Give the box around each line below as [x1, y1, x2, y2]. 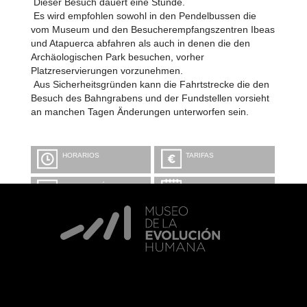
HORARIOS [62, 151, 99, 159]
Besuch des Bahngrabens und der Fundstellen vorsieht [30, 93, 269, 103]
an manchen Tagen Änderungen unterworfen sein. [30, 106, 249, 117]
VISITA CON [62, 213, 101, 221]
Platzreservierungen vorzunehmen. [30, 65, 183, 76]
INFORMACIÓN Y [62, 182, 118, 190]
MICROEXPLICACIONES [62, 221, 142, 228]
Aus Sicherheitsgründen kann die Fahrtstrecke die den [30, 79, 269, 90]
